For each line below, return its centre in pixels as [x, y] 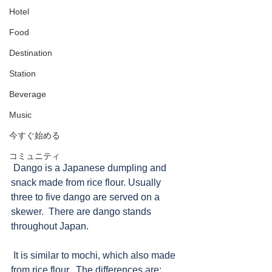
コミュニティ [35, 156]
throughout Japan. [50, 226]
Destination [31, 53]
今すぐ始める [35, 135]
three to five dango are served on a [87, 197]
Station [22, 73]
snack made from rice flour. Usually [87, 182]
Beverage [28, 94]
